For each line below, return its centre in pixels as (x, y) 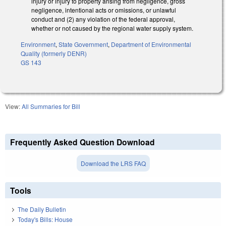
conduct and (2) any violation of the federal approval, (103, 19)
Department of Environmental (151, 44)
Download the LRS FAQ (113, 163)
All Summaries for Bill (51, 106)
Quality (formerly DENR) (54, 53)
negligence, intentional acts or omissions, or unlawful (104, 10)
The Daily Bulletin (42, 209)
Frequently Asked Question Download (82, 142)
